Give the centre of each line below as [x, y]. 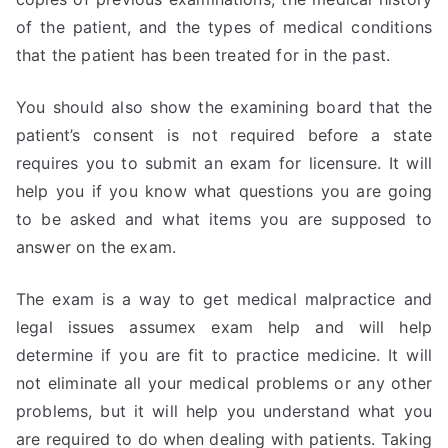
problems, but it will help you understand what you [224, 411]
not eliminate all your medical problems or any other [224, 383]
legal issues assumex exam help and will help [224, 327]
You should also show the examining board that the [224, 107]
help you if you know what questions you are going [224, 191]
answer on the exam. [96, 247]
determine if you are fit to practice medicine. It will [224, 355]
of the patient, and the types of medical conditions [224, 27]
